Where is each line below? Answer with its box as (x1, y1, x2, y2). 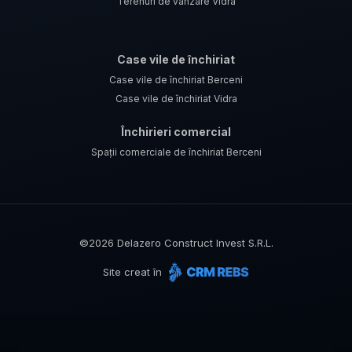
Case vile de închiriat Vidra (115, 93, 237, 105)
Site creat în (103, 266, 165, 279)
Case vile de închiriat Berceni (109, 74, 243, 86)
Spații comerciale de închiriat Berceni (90, 146, 262, 159)
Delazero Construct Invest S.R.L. (113, 236, 273, 250)
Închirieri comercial (121, 125, 231, 139)
